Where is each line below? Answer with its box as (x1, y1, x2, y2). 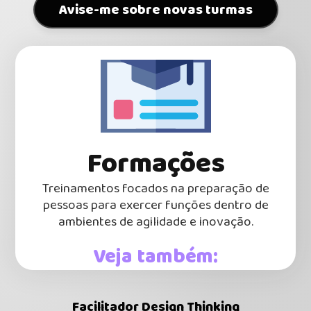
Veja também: (93, 241, 218, 273)
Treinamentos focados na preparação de (42, 178, 269, 199)
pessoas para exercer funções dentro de (42, 194, 269, 216)
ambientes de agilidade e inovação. (58, 211, 253, 233)
